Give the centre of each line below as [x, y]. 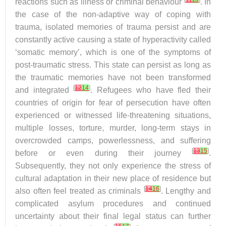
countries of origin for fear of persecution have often [113, 103]
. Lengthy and [186, 191]
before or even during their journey [103, 153]
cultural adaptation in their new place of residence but [113, 178]
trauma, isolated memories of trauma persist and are [113, 27]
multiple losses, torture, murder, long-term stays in [113, 128]
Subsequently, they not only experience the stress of [113, 166]
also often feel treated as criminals [79, 191]
